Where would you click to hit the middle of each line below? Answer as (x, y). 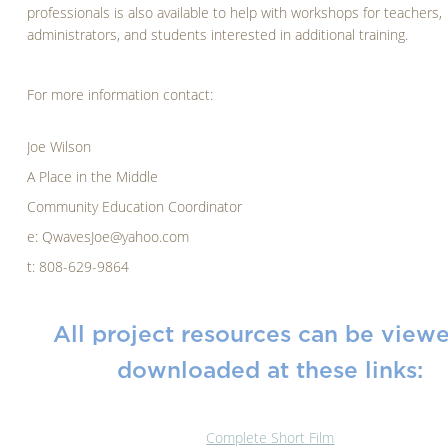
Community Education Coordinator (135, 208)
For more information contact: (120, 96)
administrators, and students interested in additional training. (218, 36)
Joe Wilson (59, 148)
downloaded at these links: (270, 371)
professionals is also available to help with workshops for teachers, (235, 14)
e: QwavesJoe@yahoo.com (108, 238)
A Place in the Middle (93, 178)
